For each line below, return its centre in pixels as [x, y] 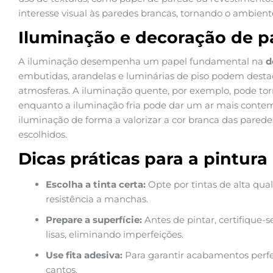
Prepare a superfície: [94, 220]
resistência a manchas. [97, 199]
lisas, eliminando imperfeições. [115, 235]
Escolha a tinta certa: [96, 185]
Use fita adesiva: [84, 255]
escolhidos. [43, 135]
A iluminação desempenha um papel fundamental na [142, 62]
